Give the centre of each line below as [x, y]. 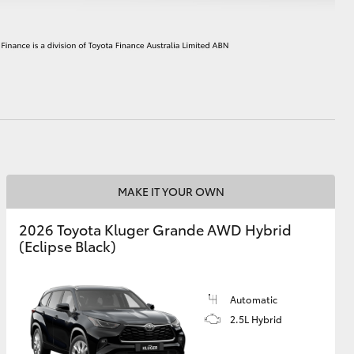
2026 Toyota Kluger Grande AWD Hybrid [155, 229]
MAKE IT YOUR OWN [171, 191]
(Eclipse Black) [68, 246]
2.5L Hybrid [256, 319]
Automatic [254, 299]
